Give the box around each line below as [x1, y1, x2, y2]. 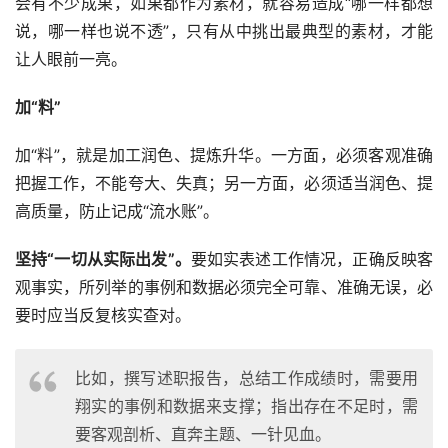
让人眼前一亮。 [15, 49, 127, 70]
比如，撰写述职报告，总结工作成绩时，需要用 [75, 368, 418, 389]
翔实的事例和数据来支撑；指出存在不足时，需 [75, 396, 418, 417]
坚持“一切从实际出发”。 [15, 249, 191, 270]
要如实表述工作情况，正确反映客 [190, 249, 434, 270]
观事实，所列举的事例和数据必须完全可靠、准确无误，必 [15, 277, 433, 298]
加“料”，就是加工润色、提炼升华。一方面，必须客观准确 [15, 145, 433, 166]
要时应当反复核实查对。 [15, 305, 191, 326]
